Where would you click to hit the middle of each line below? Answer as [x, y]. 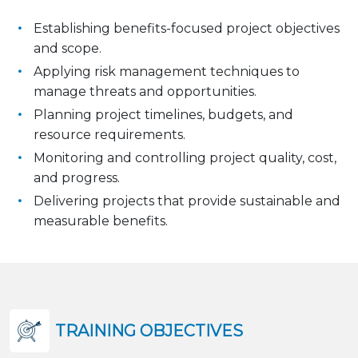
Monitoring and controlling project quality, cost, [185, 158]
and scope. [68, 48]
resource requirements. [109, 135]
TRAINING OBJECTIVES [149, 331]
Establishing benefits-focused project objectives [187, 28]
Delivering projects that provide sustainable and [187, 201]
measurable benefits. [101, 221]
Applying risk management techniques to [167, 72]
